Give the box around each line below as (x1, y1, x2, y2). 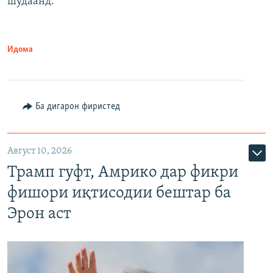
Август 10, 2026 (7, 146, 72, 156)
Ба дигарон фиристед (35, 102, 120, 112)
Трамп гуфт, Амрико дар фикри (7, 164, 238, 181)
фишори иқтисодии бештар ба (7, 185, 231, 202)
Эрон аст (7, 205, 71, 222)
